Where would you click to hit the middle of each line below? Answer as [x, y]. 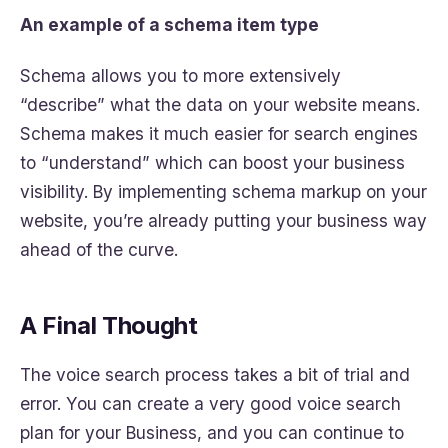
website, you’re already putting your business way [223, 220]
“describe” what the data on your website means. [220, 104]
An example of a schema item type [169, 24]
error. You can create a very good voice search [210, 403]
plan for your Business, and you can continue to [212, 432]
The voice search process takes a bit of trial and [215, 374]
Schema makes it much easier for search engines [219, 133]
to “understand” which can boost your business [212, 162]
